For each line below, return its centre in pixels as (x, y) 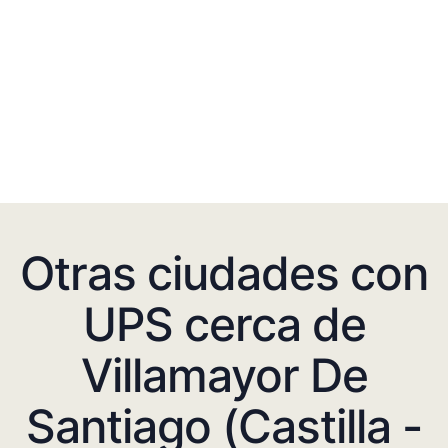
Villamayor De (224, 374)
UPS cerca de (224, 323)
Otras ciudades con (224, 272)
